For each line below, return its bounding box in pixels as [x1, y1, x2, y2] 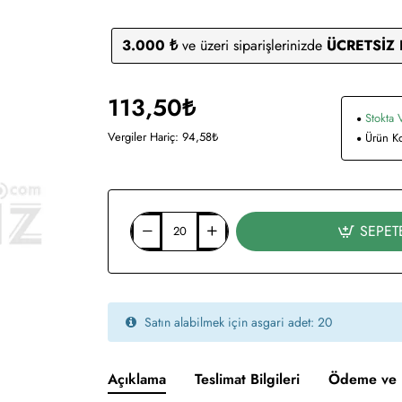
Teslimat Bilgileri [195, 369, 300, 390]
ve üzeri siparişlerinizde [177, 35, 327, 57]
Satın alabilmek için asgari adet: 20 [141, 313, 332, 332]
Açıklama [108, 369, 166, 390]
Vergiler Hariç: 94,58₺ [108, 128, 218, 146]
